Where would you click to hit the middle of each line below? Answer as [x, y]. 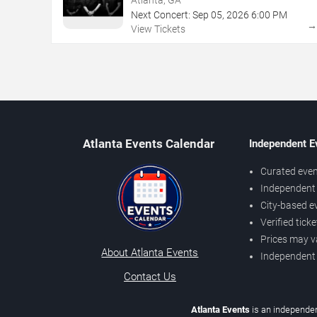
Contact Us [150, 276]
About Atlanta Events [150, 252]
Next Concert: [161, 15]
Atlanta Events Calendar [148, 143]
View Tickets [158, 29]
